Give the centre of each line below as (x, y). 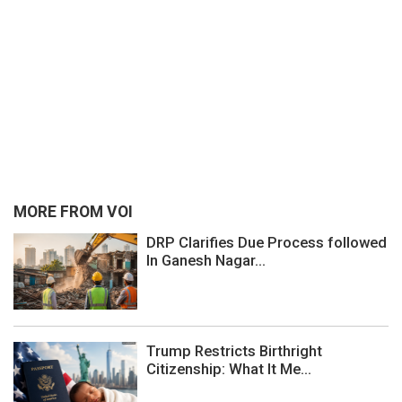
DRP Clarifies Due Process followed (267, 243)
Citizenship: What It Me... (229, 369)
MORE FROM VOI (73, 211)
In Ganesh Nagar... (206, 261)
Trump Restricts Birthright (234, 351)
